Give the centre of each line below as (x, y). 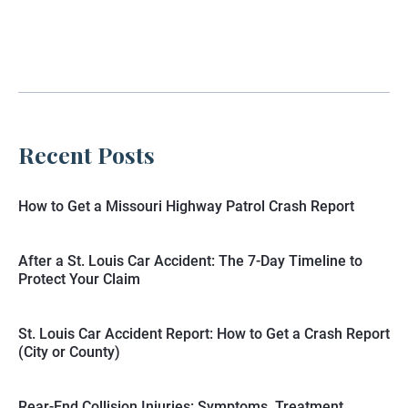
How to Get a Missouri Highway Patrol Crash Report (186, 207)
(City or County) (69, 352)
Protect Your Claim (79, 280)
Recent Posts (87, 155)
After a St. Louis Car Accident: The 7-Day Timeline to (190, 261)
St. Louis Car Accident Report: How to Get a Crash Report (204, 334)
